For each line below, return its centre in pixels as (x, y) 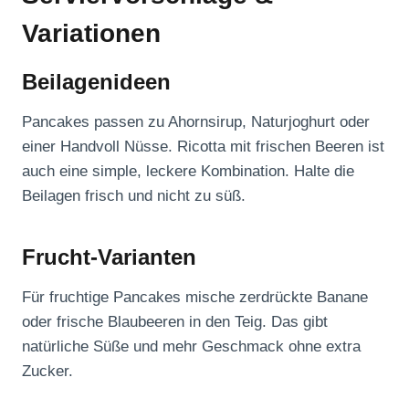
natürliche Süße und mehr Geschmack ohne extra (191, 347)
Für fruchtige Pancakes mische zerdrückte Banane (195, 298)
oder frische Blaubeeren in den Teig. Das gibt (175, 322)
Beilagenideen (96, 82)
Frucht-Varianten (109, 257)
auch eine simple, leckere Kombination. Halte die (188, 172)
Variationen (91, 34)
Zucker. (47, 372)
